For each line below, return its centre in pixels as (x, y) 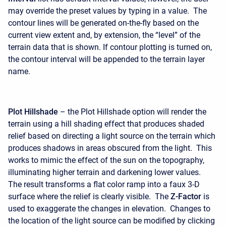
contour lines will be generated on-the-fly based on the (103, 23)
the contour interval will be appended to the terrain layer (106, 59)
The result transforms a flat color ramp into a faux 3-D (104, 184)
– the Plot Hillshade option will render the (132, 112)
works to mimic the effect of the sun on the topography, (106, 160)
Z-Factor (186, 196)
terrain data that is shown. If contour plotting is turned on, (110, 47)
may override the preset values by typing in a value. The (107, 11)
